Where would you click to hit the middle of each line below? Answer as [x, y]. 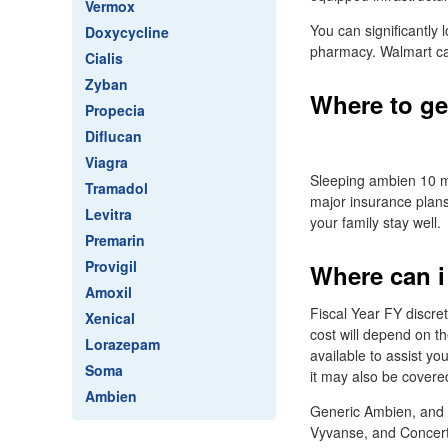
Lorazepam [122, 344]
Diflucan [113, 136]
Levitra [108, 214]
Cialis [104, 58]
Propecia [115, 110]
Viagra [106, 162]
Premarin [115, 240]
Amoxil [108, 292]
